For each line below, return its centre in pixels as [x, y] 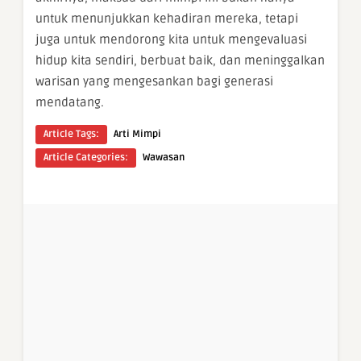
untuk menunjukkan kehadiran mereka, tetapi [167, 18]
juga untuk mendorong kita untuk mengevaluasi [171, 39]
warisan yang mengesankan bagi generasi [154, 81]
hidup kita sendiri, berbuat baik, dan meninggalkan [180, 60]
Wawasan [164, 157]
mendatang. [70, 102]
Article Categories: [86, 157]
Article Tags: [71, 134]
